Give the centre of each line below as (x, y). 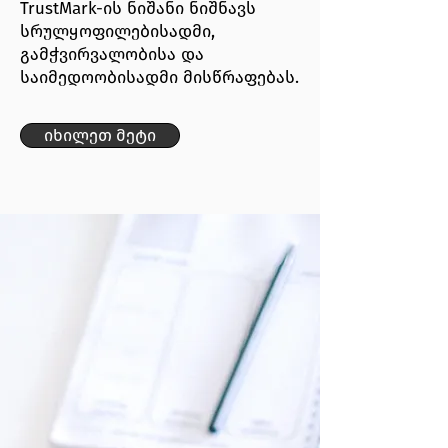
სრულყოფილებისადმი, (117, 31)
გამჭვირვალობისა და (112, 54)
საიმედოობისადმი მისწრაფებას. (159, 77)
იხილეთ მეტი (100, 135)
